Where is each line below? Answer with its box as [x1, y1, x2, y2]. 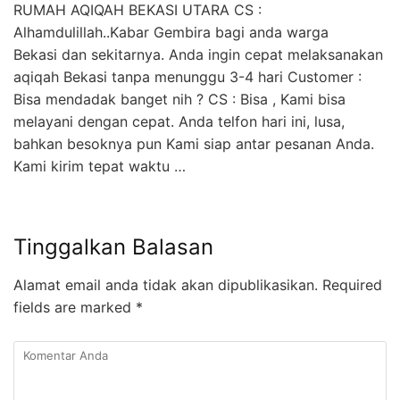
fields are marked [13, 298, 136, 317]
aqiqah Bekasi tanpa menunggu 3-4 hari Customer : [13, 68, 362, 87]
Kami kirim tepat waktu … [13, 157, 186, 176]
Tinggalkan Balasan [13, 234, 213, 261]
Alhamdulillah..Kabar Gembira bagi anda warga [13, 23, 329, 42]
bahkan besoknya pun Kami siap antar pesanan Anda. [13, 135, 374, 154]
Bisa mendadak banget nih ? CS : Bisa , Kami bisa [13, 90, 346, 109]
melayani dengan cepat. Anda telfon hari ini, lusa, [13, 112, 345, 131]
